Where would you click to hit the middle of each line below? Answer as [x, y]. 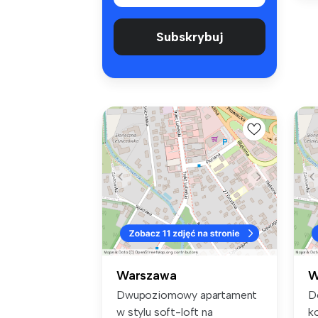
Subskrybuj [190, 37]
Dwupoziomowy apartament [187, 295]
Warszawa [147, 275]
